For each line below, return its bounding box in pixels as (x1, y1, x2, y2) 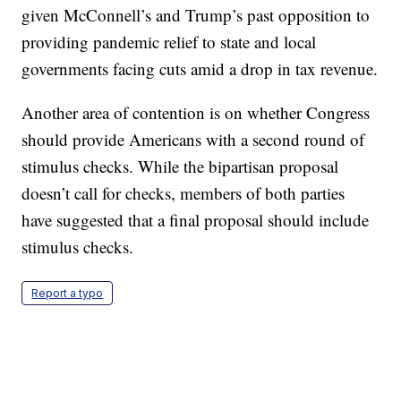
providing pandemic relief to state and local (21, 30, 317, 54)
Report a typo (31, 286, 104, 301)
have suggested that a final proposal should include (21, 209, 370, 232)
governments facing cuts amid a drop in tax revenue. (21, 57, 379, 81)
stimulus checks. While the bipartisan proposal (21, 155, 339, 178)
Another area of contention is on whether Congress (21, 101, 371, 124)
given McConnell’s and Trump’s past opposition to (21, 4, 371, 27)
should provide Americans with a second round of (21, 128, 365, 151)
